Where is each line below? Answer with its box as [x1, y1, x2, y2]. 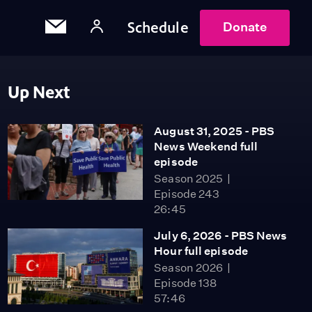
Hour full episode [154, 244, 248, 258]
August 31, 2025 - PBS [154, 125, 275, 138]
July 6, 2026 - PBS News [154, 229, 288, 242]
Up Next [7, 83, 70, 102]
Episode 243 [154, 187, 220, 201]
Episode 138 [154, 276, 217, 290]
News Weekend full [154, 140, 258, 153]
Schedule [127, 19, 189, 36]
